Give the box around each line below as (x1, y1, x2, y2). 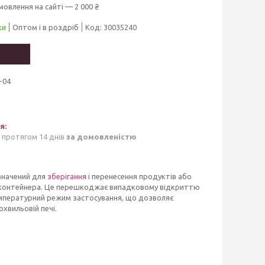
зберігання (47, 172, 86, 180)
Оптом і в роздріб (12, 23, 79, 31)
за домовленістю (66, 132, 137, 141)
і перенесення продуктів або (86, 172, 192, 180)
